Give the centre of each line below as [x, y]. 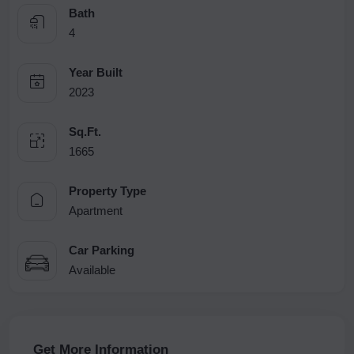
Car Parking [102, 250]
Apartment [96, 210]
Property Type [107, 190]
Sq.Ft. [85, 131]
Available [92, 269]
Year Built [96, 72]
